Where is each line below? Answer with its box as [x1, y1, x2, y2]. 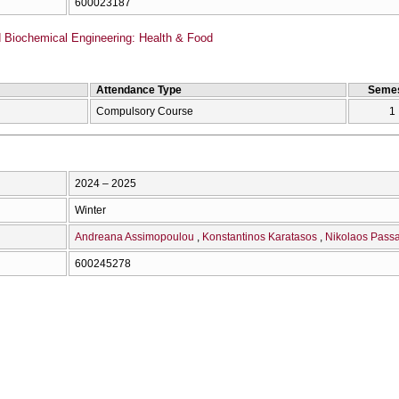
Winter [75, 203, 106, 216]
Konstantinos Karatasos [202, 230, 317, 243]
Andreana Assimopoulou [75, 230, 194, 243]
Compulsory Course [96, 104, 193, 118]
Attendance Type [96, 83, 182, 96]
